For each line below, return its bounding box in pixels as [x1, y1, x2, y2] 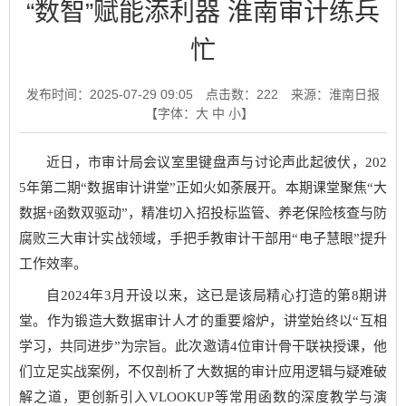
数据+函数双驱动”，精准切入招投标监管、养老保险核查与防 [19, 205, 387, 220]
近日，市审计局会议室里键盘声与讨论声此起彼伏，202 [46, 154, 387, 169]
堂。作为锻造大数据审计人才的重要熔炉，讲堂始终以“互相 [19, 314, 387, 328]
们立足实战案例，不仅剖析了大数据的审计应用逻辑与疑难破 [19, 364, 387, 379]
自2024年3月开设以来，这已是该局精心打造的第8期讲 [46, 288, 387, 303]
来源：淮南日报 [291, 87, 380, 101]
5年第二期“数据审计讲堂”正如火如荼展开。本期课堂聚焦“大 [19, 179, 387, 195]
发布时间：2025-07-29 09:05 [26, 87, 193, 101]
